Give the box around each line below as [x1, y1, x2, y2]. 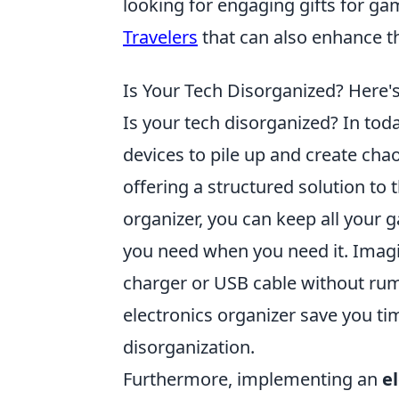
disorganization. [123, 335, 255, 359]
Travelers [123, 25, 198, 49]
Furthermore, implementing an [123, 367, 382, 391]
